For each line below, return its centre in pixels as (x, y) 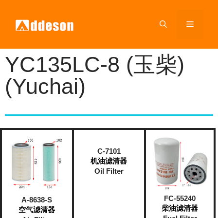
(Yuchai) (45, 86)
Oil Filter (109, 171)
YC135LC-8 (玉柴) (95, 64)
